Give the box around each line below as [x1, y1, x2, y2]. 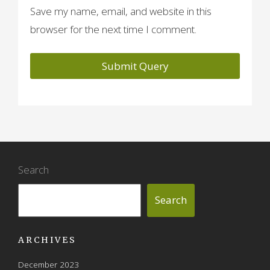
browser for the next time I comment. [30, 22, 196, 36]
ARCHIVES [18, 234, 77, 245]
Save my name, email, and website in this [30, 4, 212, 18]
